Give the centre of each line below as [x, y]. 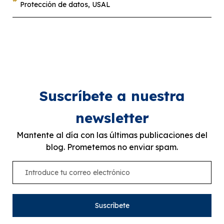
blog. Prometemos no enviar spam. [112, 147]
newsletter [112, 118]
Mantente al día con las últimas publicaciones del [112, 135]
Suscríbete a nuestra [112, 96]
